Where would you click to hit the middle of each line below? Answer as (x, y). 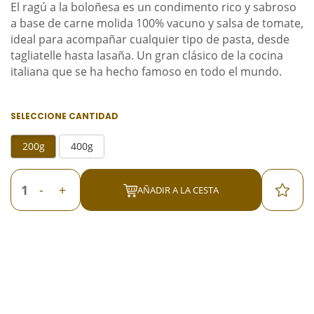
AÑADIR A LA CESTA (178, 190)
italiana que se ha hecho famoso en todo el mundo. (146, 71)
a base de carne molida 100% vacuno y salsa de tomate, (157, 23)
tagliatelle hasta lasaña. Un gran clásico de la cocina (147, 55)
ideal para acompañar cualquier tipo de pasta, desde (150, 39)
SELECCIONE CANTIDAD (64, 116)
